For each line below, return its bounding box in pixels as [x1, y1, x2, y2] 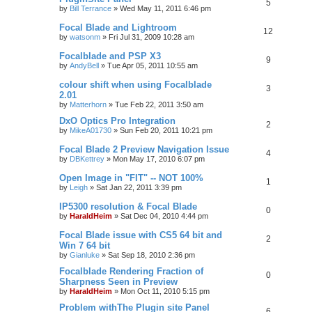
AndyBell [70, 61, 99, 70]
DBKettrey [70, 154, 104, 163]
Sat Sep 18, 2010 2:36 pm [108, 250, 195, 259]
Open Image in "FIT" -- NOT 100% [59, 172, 203, 183]
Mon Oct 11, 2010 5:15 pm [120, 286, 210, 295]
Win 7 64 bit [59, 240, 110, 251]
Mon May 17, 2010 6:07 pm [113, 154, 205, 163]
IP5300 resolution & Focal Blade [59, 201, 197, 212]
